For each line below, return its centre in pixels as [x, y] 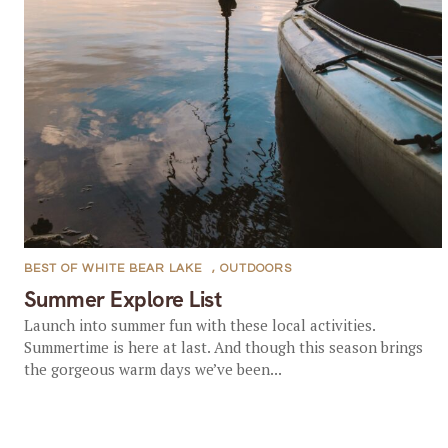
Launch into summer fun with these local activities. [199, 325]
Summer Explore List [122, 299]
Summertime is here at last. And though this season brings [223, 347]
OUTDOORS [255, 268]
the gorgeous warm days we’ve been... [152, 369]
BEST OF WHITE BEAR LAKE [112, 268]
